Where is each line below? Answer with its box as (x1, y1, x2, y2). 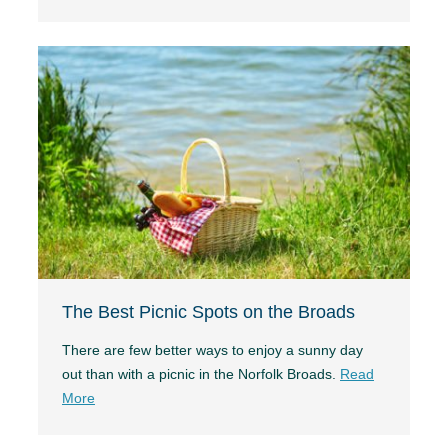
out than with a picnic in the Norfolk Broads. (62, 365, 340, 382)
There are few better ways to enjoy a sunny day (62, 341, 363, 358)
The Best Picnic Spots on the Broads (62, 301, 355, 322)
